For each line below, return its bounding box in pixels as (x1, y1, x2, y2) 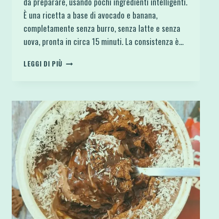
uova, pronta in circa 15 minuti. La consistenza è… (23, 35, 184, 47)
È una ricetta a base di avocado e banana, (23, 8, 157, 21)
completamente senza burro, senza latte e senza (23, 22, 180, 34)
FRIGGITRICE (62, 107, 103, 117)
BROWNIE (62, 55, 90, 66)
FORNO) (62, 148, 87, 158)
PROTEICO (62, 86, 94, 96)
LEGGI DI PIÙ (23, 58, 63, 68)
